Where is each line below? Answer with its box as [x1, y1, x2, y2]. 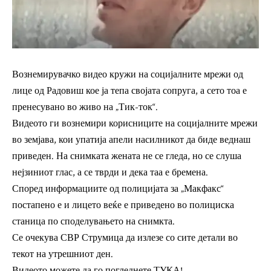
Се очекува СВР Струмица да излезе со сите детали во [12, 231, 238, 244]
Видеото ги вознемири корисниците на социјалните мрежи [12, 117, 258, 130]
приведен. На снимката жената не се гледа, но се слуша [12, 149, 241, 163]
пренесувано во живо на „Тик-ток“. [12, 100, 158, 114]
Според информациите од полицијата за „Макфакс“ [12, 182, 224, 195]
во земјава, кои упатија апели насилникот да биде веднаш [12, 133, 250, 146]
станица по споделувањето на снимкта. [12, 215, 175, 228]
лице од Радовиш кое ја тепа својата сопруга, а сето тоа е [12, 84, 247, 97]
